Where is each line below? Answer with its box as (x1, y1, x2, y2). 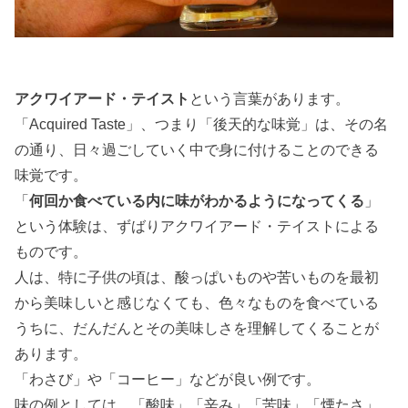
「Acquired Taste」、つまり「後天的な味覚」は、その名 (15, 116, 389, 133)
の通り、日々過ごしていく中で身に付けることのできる (15, 141, 380, 158)
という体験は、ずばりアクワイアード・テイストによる (15, 218, 380, 235)
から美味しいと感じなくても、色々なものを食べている (15, 294, 380, 311)
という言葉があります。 (189, 90, 351, 107)
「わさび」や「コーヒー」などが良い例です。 (15, 371, 321, 388)
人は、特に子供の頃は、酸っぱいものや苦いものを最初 (15, 269, 380, 286)
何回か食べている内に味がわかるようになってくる (29, 192, 365, 209)
